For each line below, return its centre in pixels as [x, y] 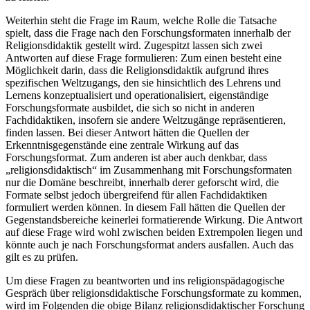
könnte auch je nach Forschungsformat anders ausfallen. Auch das [149, 245]
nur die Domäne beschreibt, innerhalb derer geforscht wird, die [142, 183]
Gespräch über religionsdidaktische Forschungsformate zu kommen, [154, 293]
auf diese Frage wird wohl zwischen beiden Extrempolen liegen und [154, 232]
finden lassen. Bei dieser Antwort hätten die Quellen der [127, 133]
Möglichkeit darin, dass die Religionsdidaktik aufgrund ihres [137, 71]
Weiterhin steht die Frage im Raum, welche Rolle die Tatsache [141, 21]
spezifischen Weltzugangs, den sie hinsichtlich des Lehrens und [143, 83]
